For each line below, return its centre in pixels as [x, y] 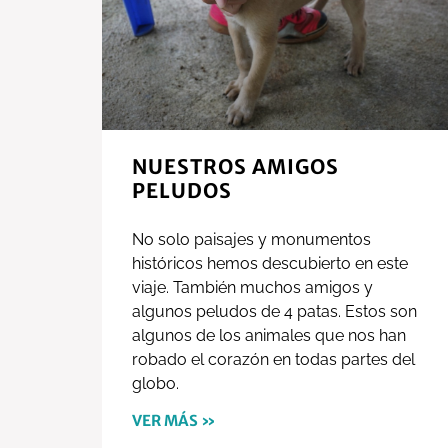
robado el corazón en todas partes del [273, 360]
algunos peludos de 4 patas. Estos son [274, 312]
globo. [155, 384]
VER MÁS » [174, 421]
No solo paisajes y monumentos [251, 240]
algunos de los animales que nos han [269, 336]
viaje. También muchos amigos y [252, 288]
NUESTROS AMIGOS [235, 167]
